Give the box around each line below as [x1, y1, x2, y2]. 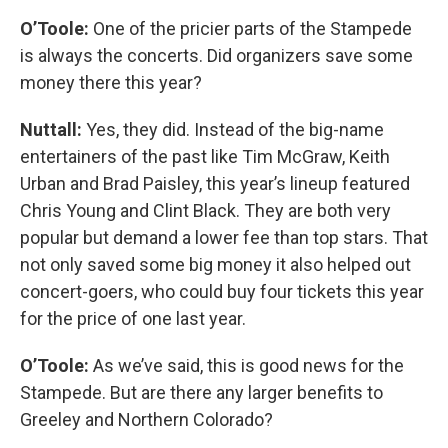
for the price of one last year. [20, 307, 246, 329]
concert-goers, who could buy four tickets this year [20, 280, 424, 302]
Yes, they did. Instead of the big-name [82, 118, 384, 140]
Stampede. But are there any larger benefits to [20, 381, 383, 403]
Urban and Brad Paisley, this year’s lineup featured [20, 172, 410, 194]
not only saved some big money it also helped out [20, 253, 411, 275]
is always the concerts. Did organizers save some [20, 44, 413, 66]
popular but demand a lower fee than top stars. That [20, 226, 428, 248]
